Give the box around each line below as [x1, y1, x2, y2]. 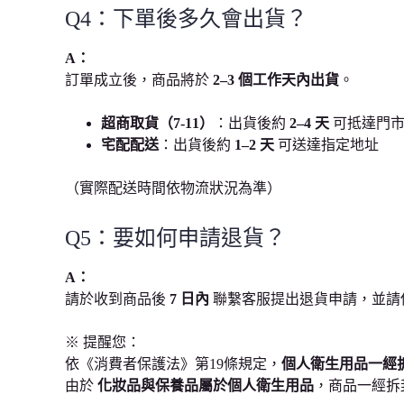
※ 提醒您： [65, 334, 141, 350]
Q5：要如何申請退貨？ [65, 226, 286, 251]
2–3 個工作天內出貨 [213, 72, 339, 88]
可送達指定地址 [274, 137, 379, 153]
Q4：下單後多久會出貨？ [65, 7, 308, 32]
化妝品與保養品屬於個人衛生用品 [97, 377, 314, 393]
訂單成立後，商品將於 [65, 72, 213, 88]
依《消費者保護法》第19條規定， [65, 355, 281, 372]
